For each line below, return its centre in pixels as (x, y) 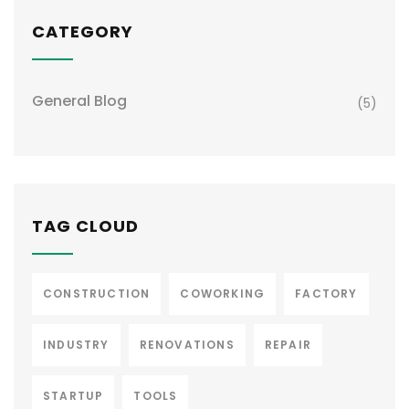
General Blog (79, 101)
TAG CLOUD (85, 226)
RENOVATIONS (187, 345)
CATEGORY (83, 31)
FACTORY (326, 294)
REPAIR (288, 345)
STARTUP (73, 396)
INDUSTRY (76, 345)
